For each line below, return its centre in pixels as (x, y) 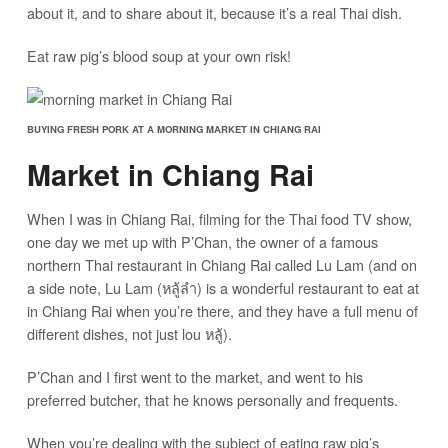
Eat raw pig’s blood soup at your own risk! (158, 55)
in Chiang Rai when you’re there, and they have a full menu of (222, 310)
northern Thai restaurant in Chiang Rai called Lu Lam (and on (221, 264)
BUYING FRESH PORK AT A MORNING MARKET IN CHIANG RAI (173, 128)
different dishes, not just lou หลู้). (129, 333)
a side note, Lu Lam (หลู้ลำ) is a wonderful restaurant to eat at (222, 287)
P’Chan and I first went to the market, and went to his (194, 376)
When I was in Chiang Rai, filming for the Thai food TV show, (219, 218)
